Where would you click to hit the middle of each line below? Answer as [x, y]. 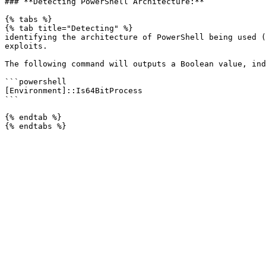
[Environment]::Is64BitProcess [74, 91]
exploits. [26, 46]
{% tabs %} [28, 19]
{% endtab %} [33, 117]
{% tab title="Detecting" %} [69, 28]
